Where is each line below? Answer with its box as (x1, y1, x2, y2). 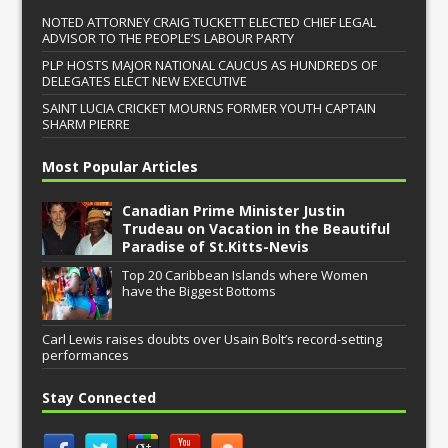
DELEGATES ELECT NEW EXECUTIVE (42, 71, 248, 90)
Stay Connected (42, 387, 157, 407)
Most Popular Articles (42, 156, 199, 176)
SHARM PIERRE (42, 114, 131, 133)
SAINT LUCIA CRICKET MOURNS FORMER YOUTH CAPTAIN (42, 98, 377, 117)
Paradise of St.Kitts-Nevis (122, 236, 310, 256)
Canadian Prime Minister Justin (122, 200, 346, 220)
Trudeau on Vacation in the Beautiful (122, 218, 391, 238)
